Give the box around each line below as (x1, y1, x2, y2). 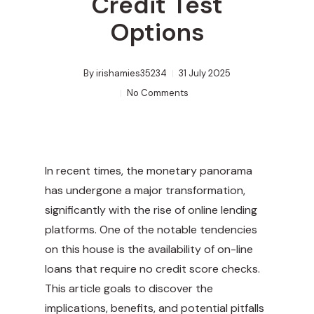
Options (109, 16, 205, 49)
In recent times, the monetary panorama (45, 163, 252, 179)
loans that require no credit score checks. (45, 261, 260, 277)
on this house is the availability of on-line (45, 242, 253, 257)
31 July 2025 (179, 67, 231, 80)
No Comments (126, 87, 189, 100)
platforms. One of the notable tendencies (45, 222, 257, 238)
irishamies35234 (96, 67, 167, 80)
